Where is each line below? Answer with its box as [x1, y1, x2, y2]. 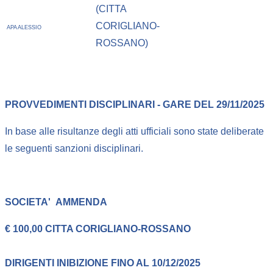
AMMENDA [55, 196, 107, 207]
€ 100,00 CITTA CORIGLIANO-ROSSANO [5, 223, 191, 234]
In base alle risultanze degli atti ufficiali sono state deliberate [5, 126, 264, 136]
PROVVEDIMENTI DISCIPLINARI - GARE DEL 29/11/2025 [5, 99, 264, 110]
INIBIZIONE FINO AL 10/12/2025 [57, 257, 200, 268]
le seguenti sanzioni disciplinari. [5, 143, 143, 154]
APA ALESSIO [7, 24, 42, 30]
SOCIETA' [5, 196, 53, 207]
